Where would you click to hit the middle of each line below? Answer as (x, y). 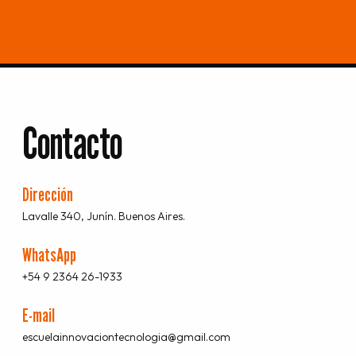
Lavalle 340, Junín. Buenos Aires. (104, 216)
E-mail (39, 314)
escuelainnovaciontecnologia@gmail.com (126, 337)
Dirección (48, 193)
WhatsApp (49, 254)
